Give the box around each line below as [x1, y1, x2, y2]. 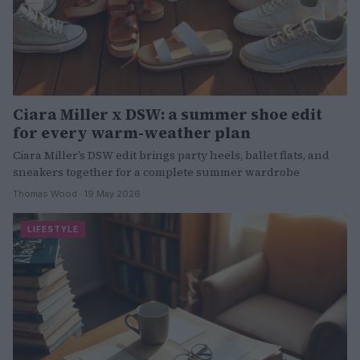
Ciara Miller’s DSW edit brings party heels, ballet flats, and [13, 146, 329, 163]
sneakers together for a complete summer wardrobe [13, 163, 300, 180]
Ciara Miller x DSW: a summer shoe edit [13, 103, 322, 125]
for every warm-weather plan [13, 121, 251, 143]
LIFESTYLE [27, 223, 79, 234]
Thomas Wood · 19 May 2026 [13, 187, 141, 199]
